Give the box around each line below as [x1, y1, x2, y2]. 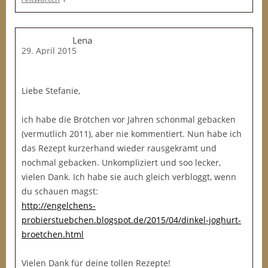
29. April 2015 [22, 45, 77, 56]
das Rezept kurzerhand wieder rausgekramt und [22, 142, 217, 154]
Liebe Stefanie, [22, 85, 80, 96]
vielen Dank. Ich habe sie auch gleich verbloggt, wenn [22, 171, 236, 182]
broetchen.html [22, 229, 84, 240]
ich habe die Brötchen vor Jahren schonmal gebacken [22, 114, 236, 125]
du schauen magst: [22, 185, 98, 197]
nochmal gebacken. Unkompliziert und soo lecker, [22, 157, 221, 168]
